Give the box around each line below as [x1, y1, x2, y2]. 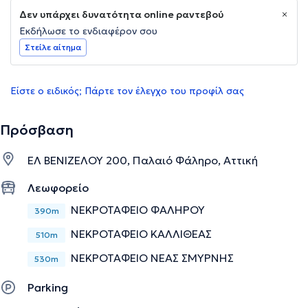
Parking [27, 280, 68, 295]
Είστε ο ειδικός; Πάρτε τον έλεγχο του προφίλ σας [10, 85, 244, 98]
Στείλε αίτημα [25, 42, 81, 53]
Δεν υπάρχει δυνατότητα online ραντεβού [19, 8, 223, 21]
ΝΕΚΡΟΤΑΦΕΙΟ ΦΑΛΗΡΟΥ [71, 203, 205, 217]
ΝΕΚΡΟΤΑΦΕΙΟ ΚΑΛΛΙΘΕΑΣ [71, 227, 212, 241]
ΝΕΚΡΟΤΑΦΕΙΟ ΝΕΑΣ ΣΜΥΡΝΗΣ [71, 251, 234, 265]
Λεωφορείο [27, 181, 89, 195]
